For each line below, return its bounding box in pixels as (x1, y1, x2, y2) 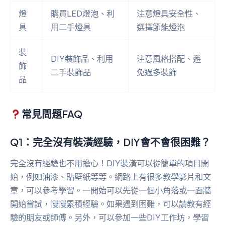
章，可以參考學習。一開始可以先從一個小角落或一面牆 (10, 185, 211, 196)
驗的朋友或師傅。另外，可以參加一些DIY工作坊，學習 (10, 212, 209, 223)
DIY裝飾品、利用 (51, 54, 114, 64)
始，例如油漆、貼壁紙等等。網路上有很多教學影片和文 (10, 172, 211, 182)
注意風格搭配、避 (137, 54, 201, 64)
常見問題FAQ (21, 107, 82, 121)
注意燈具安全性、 (137, 9, 201, 19)
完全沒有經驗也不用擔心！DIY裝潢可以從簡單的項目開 (10, 158, 209, 169)
